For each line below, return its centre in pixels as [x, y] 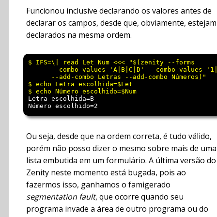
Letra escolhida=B [61, 99]
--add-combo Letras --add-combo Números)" [117, 77]
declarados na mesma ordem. [79, 35]
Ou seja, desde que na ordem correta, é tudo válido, [119, 136]
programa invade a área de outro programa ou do [117, 209]
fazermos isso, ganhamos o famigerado [98, 185]
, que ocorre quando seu [139, 197]
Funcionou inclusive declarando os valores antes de [119, 11]
